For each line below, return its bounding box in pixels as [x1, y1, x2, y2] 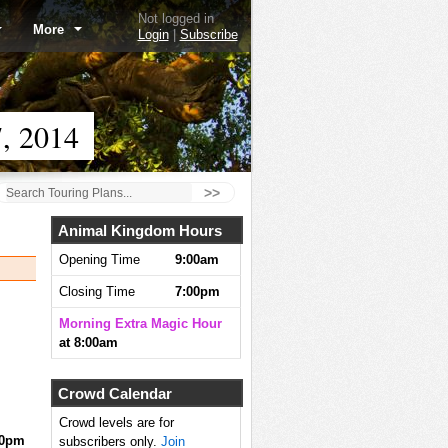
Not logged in [137, 10, 214, 26]
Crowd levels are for [58, 415, 174, 430]
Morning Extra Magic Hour [58, 316, 222, 331]
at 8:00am [58, 335, 118, 350]
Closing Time [58, 284, 135, 299]
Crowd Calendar [57, 384, 172, 402]
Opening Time [58, 252, 140, 267]
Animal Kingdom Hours [57, 221, 222, 239]
